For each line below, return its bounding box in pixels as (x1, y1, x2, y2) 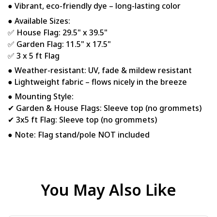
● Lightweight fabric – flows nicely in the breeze (8, 76, 187, 87)
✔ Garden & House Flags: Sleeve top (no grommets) (8, 103, 201, 114)
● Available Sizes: (8, 15, 70, 26)
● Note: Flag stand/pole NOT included (8, 129, 150, 140)
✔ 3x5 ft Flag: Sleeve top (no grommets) (8, 114, 157, 125)
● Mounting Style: (8, 91, 74, 102)
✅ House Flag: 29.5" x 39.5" (8, 27, 108, 38)
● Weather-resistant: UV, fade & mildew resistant (8, 64, 192, 76)
